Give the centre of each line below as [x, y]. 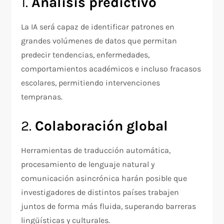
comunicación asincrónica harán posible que [104, 178]
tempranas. [42, 97]
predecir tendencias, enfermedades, [85, 55]
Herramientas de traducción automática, [96, 150]
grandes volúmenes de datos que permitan [99, 41]
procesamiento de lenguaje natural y [88, 164]
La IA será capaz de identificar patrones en [98, 27]
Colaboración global [102, 126]
